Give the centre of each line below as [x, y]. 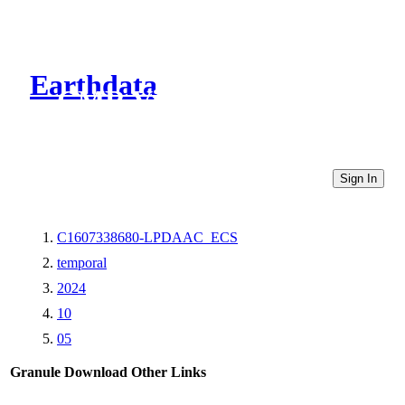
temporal [82, 262]
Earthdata [94, 85]
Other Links [169, 372]
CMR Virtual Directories [210, 101]
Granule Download [69, 372]
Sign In [358, 178]
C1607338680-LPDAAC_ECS [147, 237]
